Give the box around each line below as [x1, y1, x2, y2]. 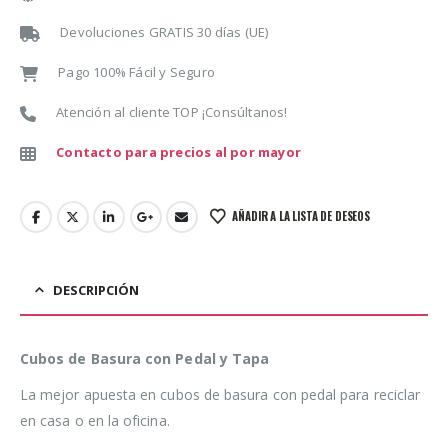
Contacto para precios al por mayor [56, 143, 302, 162]
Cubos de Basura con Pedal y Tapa [20, 349, 270, 369]
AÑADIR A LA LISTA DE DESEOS [232, 208, 370, 225]
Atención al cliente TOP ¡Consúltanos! [56, 103, 288, 122]
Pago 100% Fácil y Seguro [58, 63, 216, 82]
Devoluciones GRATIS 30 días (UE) [60, 23, 269, 42]
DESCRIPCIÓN [53, 281, 139, 300]
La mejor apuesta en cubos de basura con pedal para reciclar [20, 385, 421, 405]
